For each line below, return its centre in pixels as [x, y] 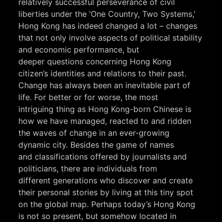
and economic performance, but [79, 50]
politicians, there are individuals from [88, 169]
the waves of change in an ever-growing [94, 133]
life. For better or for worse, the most [88, 97]
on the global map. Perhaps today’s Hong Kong [107, 204]
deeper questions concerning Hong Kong [95, 62]
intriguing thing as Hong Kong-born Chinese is [105, 109]
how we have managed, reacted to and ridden [105, 121]
